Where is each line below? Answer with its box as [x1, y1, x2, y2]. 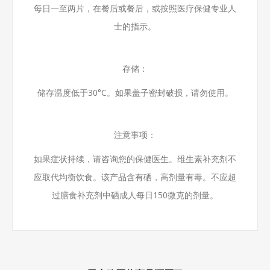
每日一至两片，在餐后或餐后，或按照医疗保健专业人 [34, 2, 236, 14]
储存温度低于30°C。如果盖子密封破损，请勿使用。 [37, 86, 233, 98]
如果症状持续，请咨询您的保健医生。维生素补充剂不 [34, 152, 236, 165]
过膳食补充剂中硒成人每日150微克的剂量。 [52, 189, 218, 201]
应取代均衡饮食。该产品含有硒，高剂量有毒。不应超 [34, 171, 236, 183]
